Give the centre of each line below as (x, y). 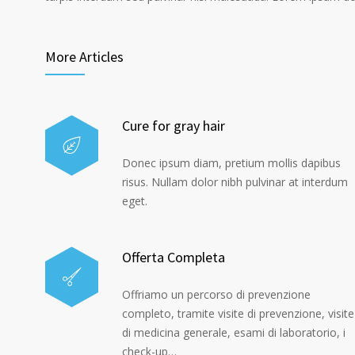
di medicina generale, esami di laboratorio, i (234, 332)
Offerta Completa (174, 257)
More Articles (84, 57)
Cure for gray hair (174, 126)
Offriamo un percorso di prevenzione (216, 294)
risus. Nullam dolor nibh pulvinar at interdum (235, 182)
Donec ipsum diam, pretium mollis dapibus (231, 163)
